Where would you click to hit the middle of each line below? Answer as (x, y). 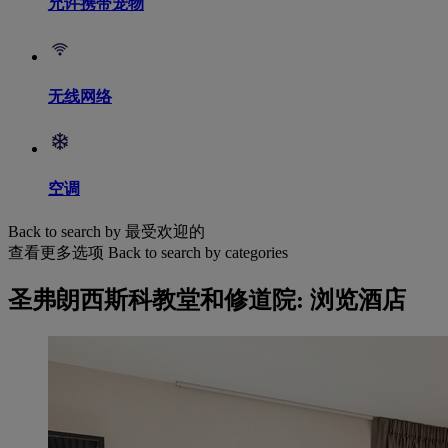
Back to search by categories (198, 252)
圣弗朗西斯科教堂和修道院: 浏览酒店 (207, 299)
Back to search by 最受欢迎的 (106, 231)
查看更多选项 (56, 252)
